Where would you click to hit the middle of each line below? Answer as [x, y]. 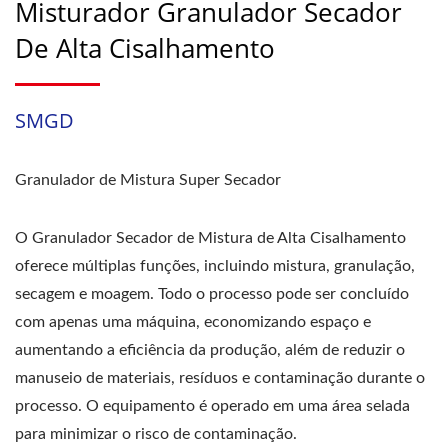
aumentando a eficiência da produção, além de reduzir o [210, 350]
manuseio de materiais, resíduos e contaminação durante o [220, 378]
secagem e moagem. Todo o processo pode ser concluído [212, 294]
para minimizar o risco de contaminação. [156, 434]
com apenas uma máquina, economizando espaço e [193, 322]
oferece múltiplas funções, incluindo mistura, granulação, [215, 266]
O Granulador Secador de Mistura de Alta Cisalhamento [210, 238]
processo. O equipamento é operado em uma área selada [212, 406]
